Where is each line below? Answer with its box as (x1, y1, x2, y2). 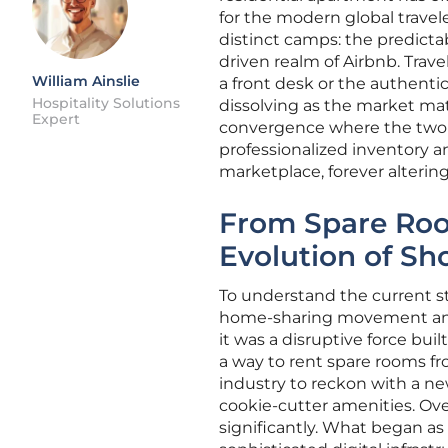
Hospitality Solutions (32, 94, 180, 112)
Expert (32, 110, 80, 128)
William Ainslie (32, 72, 140, 90)
